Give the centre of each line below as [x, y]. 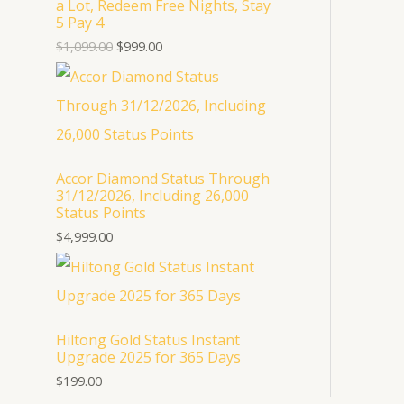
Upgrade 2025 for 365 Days [148, 358]
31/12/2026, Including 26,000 [152, 196]
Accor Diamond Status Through [163, 179]
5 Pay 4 [80, 23]
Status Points [101, 213]
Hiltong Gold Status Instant [148, 340]
